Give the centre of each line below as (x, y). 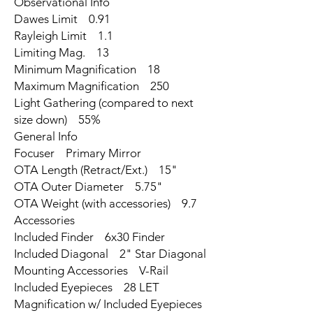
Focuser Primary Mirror (78, 153)
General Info (51, 136)
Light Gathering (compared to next (104, 102)
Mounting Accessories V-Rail (91, 270)
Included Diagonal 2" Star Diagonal (110, 253)
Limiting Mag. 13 (61, 52)
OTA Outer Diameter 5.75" (88, 186)
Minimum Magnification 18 (87, 69)
